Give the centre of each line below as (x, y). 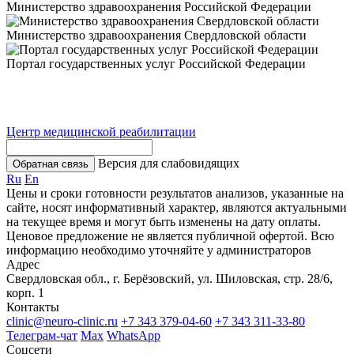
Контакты (33, 307)
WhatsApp (134, 336)
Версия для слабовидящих (169, 164)
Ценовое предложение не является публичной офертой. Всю (170, 236)
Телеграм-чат (42, 336)
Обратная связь (51, 164)
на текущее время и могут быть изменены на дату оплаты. (164, 222)
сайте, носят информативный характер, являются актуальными (177, 208)
